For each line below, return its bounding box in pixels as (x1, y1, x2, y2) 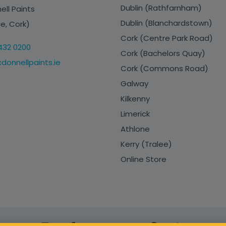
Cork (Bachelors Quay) (121, 48, 205, 59)
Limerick (121, 108, 150, 120)
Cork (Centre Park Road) (121, 33, 213, 44)
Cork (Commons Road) (121, 63, 208, 74)
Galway (121, 78, 148, 89)
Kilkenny (121, 93, 150, 104)
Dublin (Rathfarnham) (121, 3, 202, 14)
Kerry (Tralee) (121, 139, 172, 150)
